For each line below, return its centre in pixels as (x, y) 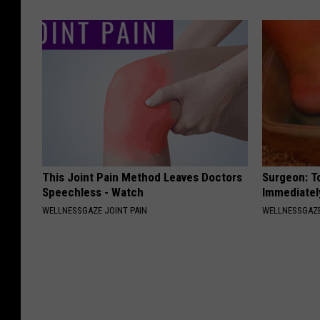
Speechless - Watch (93, 192)
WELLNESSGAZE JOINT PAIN (95, 210)
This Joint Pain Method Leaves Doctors (142, 177)
